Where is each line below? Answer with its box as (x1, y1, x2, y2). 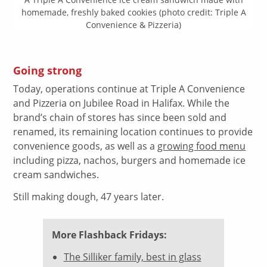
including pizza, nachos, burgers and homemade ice (13, 154, 246, 167)
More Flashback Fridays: (52, 228, 167, 242)
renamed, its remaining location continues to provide (13, 125, 253, 139)
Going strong (13, 63, 82, 78)
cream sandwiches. (13, 168, 100, 182)
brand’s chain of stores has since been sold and (13, 111, 227, 125)
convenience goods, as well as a (13, 139, 158, 153)
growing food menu (157, 139, 246, 153)
